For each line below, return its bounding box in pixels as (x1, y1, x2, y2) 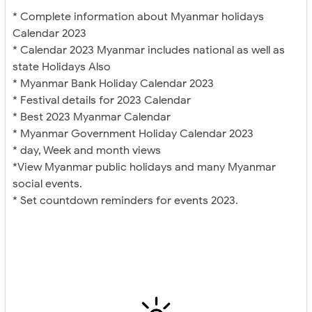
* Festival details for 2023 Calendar (13, 93, 191, 107)
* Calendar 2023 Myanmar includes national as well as (13, 43, 285, 57)
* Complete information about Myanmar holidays (13, 10, 264, 24)
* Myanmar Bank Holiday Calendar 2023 (13, 77, 214, 91)
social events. (13, 177, 82, 191)
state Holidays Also (13, 60, 111, 74)
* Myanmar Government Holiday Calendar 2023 (13, 127, 253, 141)
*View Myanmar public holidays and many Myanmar (13, 160, 276, 174)
